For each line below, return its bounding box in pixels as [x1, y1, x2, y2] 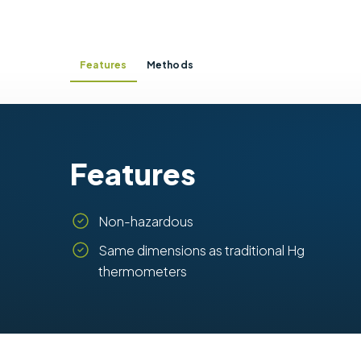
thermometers [98, 262, 187, 280]
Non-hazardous [98, 212, 193, 230]
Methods [146, 59, 194, 72]
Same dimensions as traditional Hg [98, 241, 305, 259]
